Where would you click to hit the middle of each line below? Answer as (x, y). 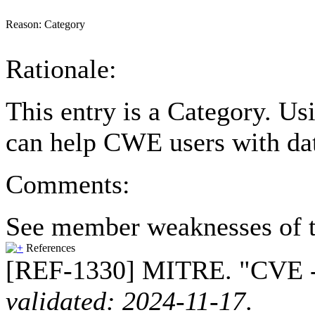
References (51, 247)
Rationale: (61, 69)
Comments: (68, 184)
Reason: (25, 24)
